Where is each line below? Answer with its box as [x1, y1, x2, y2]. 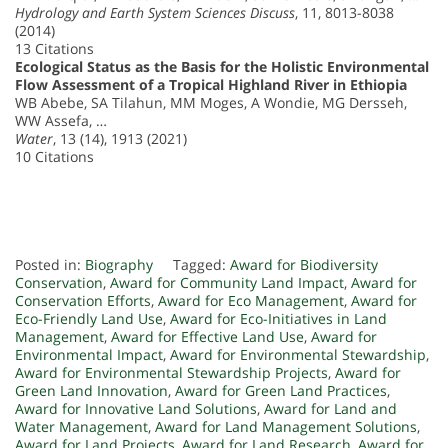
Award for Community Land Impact [110, 273, 344, 293]
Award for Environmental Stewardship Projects [15, 363, 328, 383]
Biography [85, 255, 153, 275]
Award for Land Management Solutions [155, 417, 417, 437]
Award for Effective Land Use [111, 327, 304, 347]
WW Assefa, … [15, 111, 107, 131]
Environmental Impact [15, 345, 163, 365]
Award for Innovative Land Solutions [15, 399, 257, 419]
